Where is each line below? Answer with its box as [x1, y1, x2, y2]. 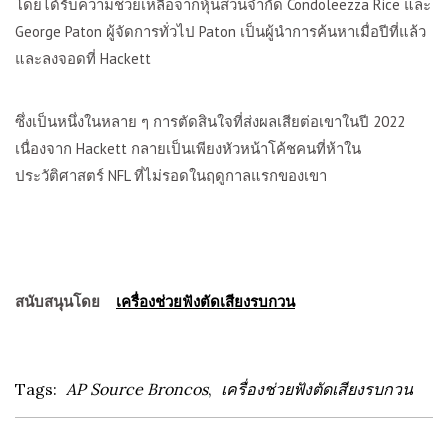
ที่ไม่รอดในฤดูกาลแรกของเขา [134, 166, 327, 185]
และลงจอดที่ [15, 49, 100, 68]
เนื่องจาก [15, 139, 76, 158]
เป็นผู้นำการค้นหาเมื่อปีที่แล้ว [240, 22, 426, 41]
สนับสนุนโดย [15, 292, 116, 311]
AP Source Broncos [66, 379, 208, 399]
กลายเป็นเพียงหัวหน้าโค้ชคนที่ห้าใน [131, 139, 361, 158]
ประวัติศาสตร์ [15, 166, 108, 185]
